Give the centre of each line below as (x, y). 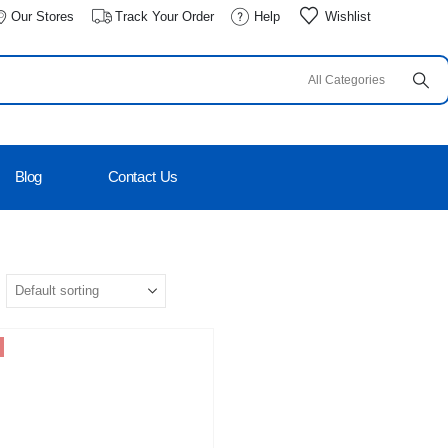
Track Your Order (164, 16)
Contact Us (142, 177)
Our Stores (42, 16)
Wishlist (347, 16)
